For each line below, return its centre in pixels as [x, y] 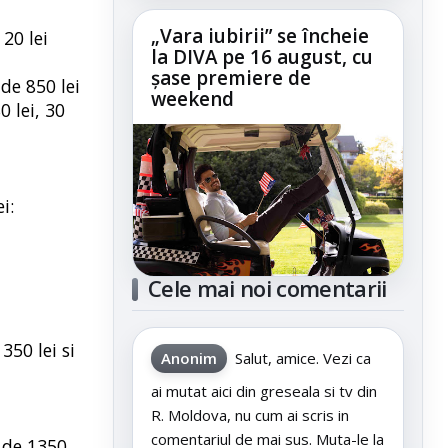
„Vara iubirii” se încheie [260, 36]
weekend [192, 99]
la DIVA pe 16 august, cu [262, 57]
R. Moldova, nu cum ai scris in [250, 415]
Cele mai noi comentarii [267, 288]
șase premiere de [231, 78]
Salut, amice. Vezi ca [303, 358]
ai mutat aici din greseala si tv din [264, 391]
